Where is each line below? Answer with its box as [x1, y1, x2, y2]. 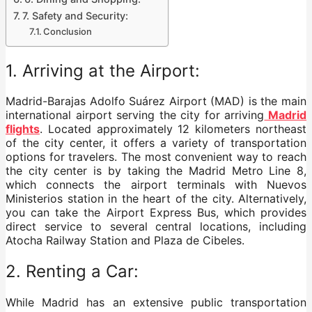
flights [6, 122, 40, 136]
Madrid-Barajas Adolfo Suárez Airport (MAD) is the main [6, 94, 306, 109]
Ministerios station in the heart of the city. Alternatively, [6, 192, 306, 206]
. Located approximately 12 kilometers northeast [40, 122, 306, 136]
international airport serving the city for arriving [6, 108, 265, 123]
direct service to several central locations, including [6, 219, 306, 234]
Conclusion [43, 25, 93, 37]
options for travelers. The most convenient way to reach [6, 150, 306, 164]
